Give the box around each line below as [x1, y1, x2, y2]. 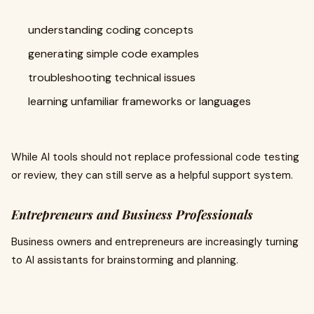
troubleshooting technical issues [28, 70, 196, 85]
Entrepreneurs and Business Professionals [11, 206, 253, 223]
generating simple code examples [28, 46, 199, 61]
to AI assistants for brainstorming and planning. [11, 253, 238, 267]
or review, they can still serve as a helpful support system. [11, 168, 293, 182]
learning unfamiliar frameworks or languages [28, 94, 251, 109]
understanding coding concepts [28, 22, 193, 37]
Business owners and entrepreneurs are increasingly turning [11, 235, 299, 249]
